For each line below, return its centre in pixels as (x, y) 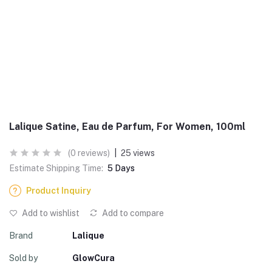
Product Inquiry (59, 191)
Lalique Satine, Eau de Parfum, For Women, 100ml (127, 127)
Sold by (23, 258)
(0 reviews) (89, 153)
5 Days (121, 168)
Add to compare (132, 213)
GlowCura (93, 258)
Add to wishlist (50, 213)
